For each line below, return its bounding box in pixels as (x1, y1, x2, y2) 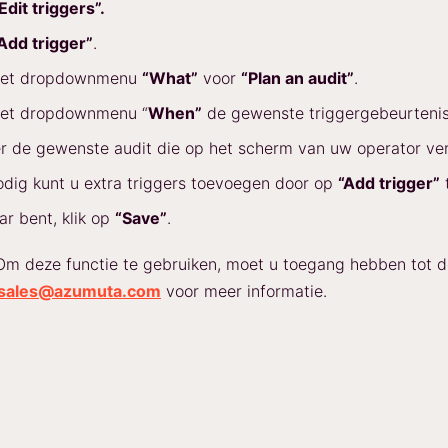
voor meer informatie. (161, 281, 327, 301)
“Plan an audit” (241, 68, 354, 88)
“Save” (115, 208, 167, 228)
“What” (142, 68, 198, 88)
